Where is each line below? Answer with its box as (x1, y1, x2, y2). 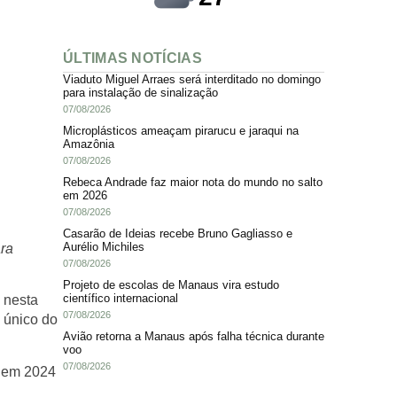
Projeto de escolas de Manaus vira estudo (63, 277, 279, 292)
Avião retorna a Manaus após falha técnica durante (63, 329, 324, 343)
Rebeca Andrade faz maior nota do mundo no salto (63, 175, 323, 189)
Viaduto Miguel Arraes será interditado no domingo (63, 72, 321, 86)
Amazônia (63, 136, 114, 151)
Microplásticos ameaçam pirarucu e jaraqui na (63, 123, 299, 137)
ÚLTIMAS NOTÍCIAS (63, 50, 202, 66)
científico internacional (63, 291, 178, 305)
